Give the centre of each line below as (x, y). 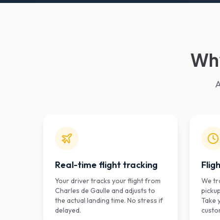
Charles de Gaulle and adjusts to (105, 191)
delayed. (68, 210)
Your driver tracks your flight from (108, 181)
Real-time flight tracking (106, 165)
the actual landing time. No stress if (109, 200)
